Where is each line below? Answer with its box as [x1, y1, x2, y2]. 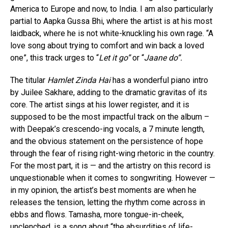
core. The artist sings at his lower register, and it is [10, 100, 189, 110]
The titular [10, 75, 47, 85]
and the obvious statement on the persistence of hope [10, 136, 203, 147]
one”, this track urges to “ [10, 53, 99, 63]
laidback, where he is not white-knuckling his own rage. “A [10, 28, 213, 39]
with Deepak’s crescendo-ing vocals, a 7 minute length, [10, 124, 205, 134]
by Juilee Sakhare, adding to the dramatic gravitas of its [10, 88, 207, 98]
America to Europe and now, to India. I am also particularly [10, 4, 213, 14]
